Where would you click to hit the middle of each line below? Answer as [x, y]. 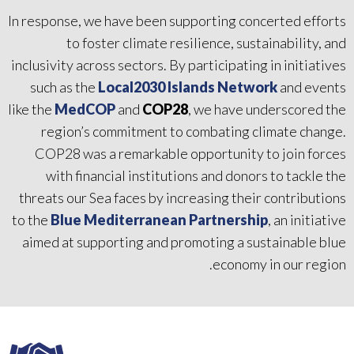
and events [312, 87]
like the [31, 109]
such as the [64, 87]
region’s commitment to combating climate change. [194, 132]
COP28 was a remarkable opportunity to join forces [190, 154]
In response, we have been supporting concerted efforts [177, 21]
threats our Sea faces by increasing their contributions [183, 198]
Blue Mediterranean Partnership [159, 220]
